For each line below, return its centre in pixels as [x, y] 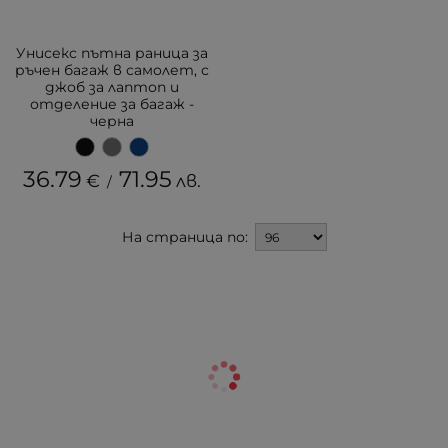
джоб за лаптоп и [112, 87]
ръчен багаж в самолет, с [112, 70]
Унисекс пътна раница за [112, 53]
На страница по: [184, 236]
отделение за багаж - [112, 104]
